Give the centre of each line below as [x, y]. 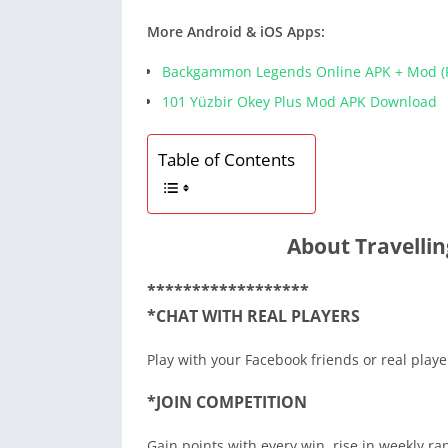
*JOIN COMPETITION [227, 402]
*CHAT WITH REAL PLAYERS [253, 316]
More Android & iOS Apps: [236, 32]
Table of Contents [226, 160]
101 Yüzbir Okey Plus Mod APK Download [299, 102]
